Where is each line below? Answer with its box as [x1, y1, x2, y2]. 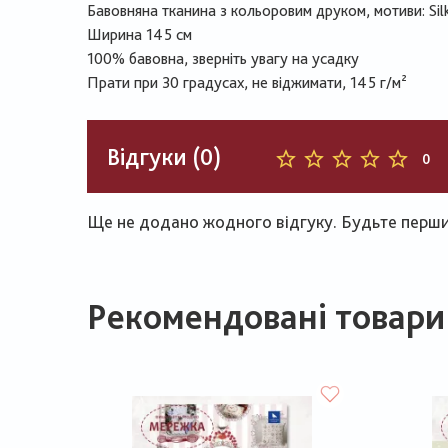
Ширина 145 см [87, 25, 192, 44]
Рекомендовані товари [87, 295, 445, 338]
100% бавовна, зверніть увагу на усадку [87, 49, 359, 68]
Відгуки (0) [107, 141, 221, 171]
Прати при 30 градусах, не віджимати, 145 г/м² [87, 73, 407, 92]
